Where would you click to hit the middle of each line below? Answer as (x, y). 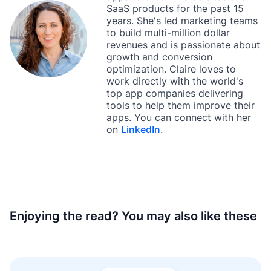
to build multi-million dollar (168, 33)
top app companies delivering (175, 93)
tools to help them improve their (181, 106)
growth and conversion (159, 57)
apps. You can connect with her (179, 118)
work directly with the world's (175, 81)
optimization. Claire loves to (171, 69)
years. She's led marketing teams (182, 21)
